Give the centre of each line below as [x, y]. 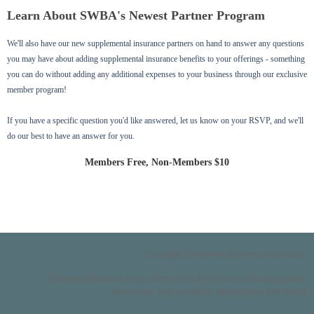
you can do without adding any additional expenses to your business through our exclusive [157, 74]
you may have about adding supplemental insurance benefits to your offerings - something [156, 59]
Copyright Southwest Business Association [226, 254]
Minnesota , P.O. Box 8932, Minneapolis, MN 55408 [210, 292]
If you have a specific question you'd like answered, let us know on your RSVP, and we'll [155, 120]
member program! [37, 89]
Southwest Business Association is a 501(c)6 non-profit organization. [177, 279]
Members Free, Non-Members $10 [157, 162]
